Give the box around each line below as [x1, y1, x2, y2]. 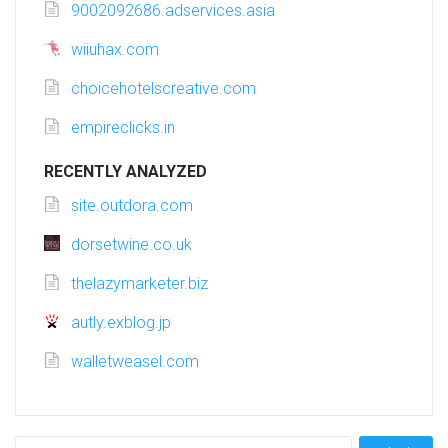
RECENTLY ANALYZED [44, 162, 207, 182]
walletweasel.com [71, 352, 199, 372]
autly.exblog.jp [71, 313, 171, 333]
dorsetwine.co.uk [71, 235, 192, 255]
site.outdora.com [71, 196, 193, 216]
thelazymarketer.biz [71, 274, 208, 294]
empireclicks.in [71, 118, 175, 138]
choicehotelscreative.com [71, 79, 256, 99]
